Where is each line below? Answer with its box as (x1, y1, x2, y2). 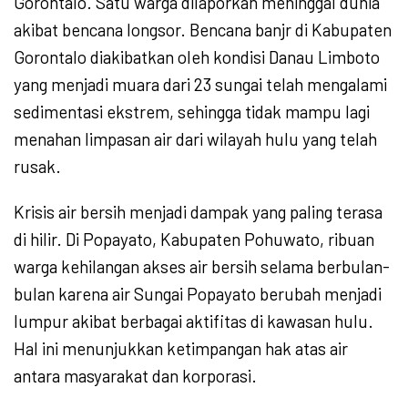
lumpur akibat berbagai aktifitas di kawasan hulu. (14, 311, 373, 332)
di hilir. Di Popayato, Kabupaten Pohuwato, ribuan (14, 229, 374, 250)
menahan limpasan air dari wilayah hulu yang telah (14, 128, 377, 150)
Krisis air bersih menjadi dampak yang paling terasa (14, 201, 382, 223)
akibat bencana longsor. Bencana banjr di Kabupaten (14, 19, 392, 41)
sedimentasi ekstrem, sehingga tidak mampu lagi (14, 101, 370, 123)
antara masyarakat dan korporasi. (14, 365, 257, 387)
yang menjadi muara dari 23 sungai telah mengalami (14, 74, 387, 96)
